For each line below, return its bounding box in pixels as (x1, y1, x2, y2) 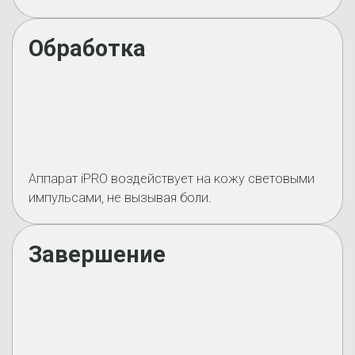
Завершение (29, 241, 166, 268)
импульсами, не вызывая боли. (29, 190, 212, 205)
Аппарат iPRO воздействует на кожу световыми (29, 171, 315, 186)
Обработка (29, 35, 146, 62)
